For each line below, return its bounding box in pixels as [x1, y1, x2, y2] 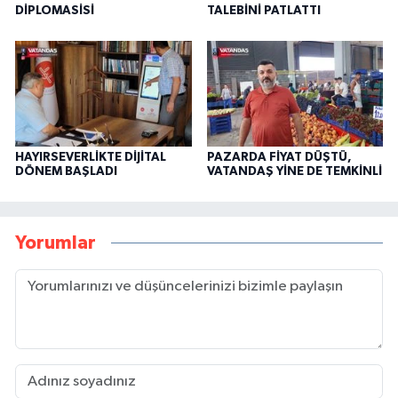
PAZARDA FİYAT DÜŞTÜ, [206, 151, 352, 164]
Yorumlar [15, 233, 96, 252]
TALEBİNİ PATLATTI [206, 4, 321, 18]
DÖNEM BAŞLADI [15, 165, 117, 179]
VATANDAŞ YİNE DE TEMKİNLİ [206, 165, 382, 179]
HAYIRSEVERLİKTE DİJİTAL [15, 151, 166, 164]
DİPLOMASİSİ [15, 4, 94, 18]
